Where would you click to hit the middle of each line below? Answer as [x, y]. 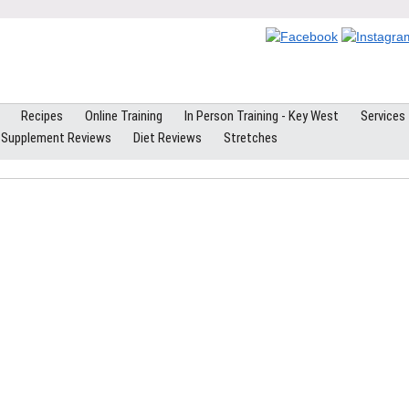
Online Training [124, 116]
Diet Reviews [168, 138]
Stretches [251, 138]
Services [383, 116]
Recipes [42, 116]
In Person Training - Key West [262, 116]
